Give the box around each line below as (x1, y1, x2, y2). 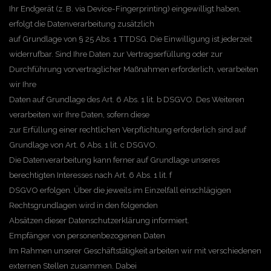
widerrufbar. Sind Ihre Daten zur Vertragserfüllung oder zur (9, 49, 223, 59)
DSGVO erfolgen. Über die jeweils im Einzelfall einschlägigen (9, 185, 231, 195)
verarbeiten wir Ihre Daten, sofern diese (9, 109, 149, 119)
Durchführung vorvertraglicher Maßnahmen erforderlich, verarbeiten (9, 64, 258, 74)
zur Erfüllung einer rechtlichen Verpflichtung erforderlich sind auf (9, 125, 246, 134)
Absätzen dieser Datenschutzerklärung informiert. (9, 215, 189, 225)
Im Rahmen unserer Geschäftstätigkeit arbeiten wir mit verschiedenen (9, 246, 261, 255)
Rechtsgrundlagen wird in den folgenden (9, 200, 158, 210)
